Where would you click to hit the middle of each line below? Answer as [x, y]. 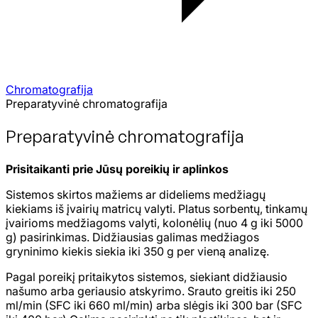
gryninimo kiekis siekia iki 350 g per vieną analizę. [137, 251]
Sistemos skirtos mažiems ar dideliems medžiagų [136, 194]
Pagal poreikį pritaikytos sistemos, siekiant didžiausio [147, 276]
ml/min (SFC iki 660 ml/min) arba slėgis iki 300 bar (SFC [154, 305]
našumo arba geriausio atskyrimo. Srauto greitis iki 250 [151, 291]
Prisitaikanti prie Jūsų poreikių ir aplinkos [117, 169]
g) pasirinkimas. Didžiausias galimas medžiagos [132, 237]
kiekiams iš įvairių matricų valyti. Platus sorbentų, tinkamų [157, 208]
